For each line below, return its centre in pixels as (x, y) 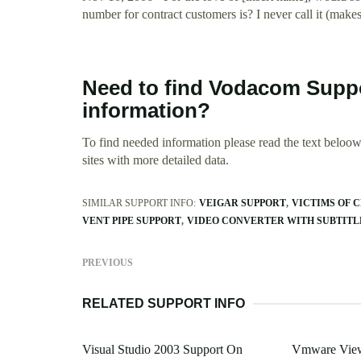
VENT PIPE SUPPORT (132, 221)
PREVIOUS (108, 263)
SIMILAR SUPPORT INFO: (139, 203)
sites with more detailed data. (156, 160)
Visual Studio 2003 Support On (162, 350)
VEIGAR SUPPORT (243, 203)
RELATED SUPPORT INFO (164, 304)
